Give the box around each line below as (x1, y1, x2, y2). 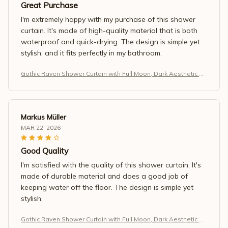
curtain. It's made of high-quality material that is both (21, 25, 197, 35)
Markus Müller (21, 112, 66, 122)
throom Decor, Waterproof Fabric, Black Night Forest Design (21, 79, 199, 87)
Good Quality (21, 145, 69, 156)
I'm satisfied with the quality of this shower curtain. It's (21, 160, 201, 169)
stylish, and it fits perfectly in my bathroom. (21, 48, 162, 58)
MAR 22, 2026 (21, 123, 61, 131)
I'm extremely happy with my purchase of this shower (21, 14, 195, 24)
